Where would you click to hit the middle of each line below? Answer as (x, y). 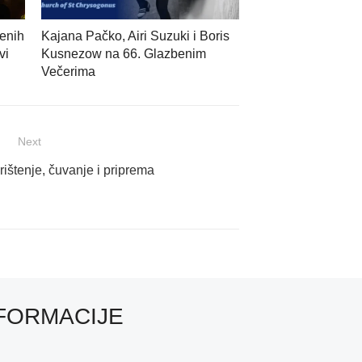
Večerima (68, 72)
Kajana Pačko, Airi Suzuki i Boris (135, 36)
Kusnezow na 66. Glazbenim (124, 54)
